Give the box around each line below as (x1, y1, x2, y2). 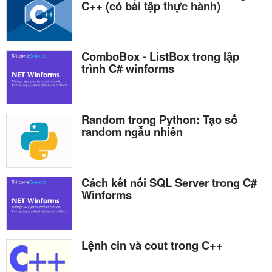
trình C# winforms (81, 60, 174, 77)
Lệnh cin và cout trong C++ (81, 237, 223, 254)
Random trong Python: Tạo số (81, 110, 237, 127)
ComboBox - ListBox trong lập (81, 48, 239, 65)
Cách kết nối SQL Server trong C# (81, 174, 257, 191)
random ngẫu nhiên (81, 123, 183, 140)
